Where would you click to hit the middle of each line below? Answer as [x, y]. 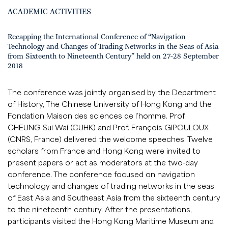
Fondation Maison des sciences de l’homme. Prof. [97, 116]
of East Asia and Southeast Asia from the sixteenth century [114, 197]
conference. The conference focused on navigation [101, 174]
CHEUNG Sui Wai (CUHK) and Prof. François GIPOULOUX [108, 127]
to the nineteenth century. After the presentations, [100, 209]
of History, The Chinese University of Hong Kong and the [110, 104]
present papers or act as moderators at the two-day [103, 162]
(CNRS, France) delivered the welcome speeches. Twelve [110, 139]
